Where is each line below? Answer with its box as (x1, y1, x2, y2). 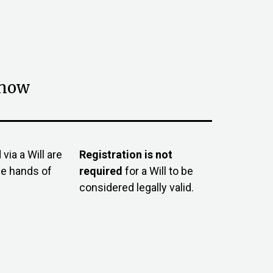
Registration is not (79, 148, 172, 161)
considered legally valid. (79, 181, 194, 194)
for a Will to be (124, 165, 193, 178)
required (79, 165, 125, 178)
